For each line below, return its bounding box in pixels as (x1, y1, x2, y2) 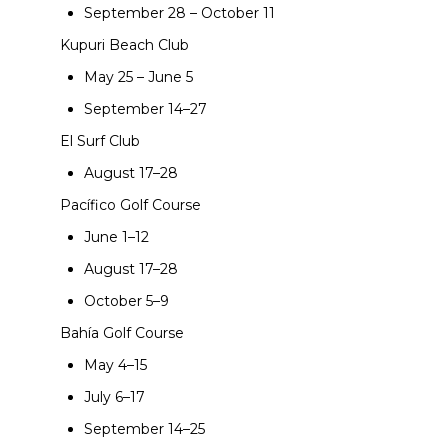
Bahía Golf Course (60, 323, 184, 342)
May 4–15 (84, 355, 147, 374)
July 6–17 (84, 387, 145, 406)
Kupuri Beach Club (60, 35, 189, 54)
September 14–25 (84, 419, 205, 438)
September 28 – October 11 (84, 3, 275, 22)
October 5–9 (84, 291, 169, 310)
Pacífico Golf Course (60, 195, 201, 214)
